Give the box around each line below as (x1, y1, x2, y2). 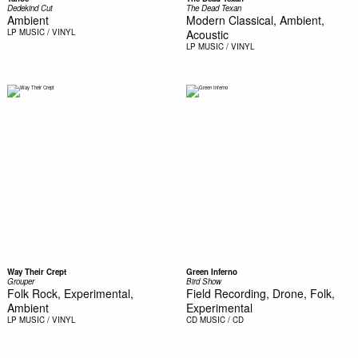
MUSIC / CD (199, 313, 244, 325)
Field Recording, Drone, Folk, (185, 284, 335, 301)
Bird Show (185, 275, 221, 287)
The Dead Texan (185, 2, 241, 14)
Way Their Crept (6, 265, 66, 277)
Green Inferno (185, 265, 237, 277)
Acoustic (185, 26, 229, 42)
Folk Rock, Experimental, (6, 284, 133, 301)
